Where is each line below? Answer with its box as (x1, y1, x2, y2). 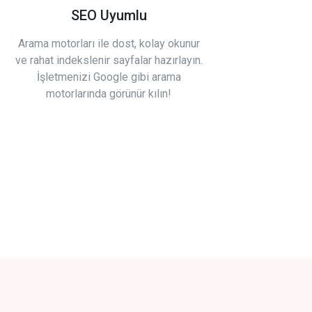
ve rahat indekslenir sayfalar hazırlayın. (15, 54, 203, 67)
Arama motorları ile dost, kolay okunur (17, 37, 200, 50)
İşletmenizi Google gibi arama (36, 70, 181, 84)
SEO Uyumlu (70, 7, 147, 24)
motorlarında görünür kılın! (46, 87, 171, 100)
